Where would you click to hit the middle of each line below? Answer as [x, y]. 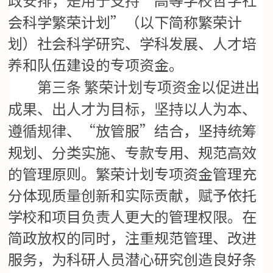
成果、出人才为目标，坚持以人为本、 [133, 110]
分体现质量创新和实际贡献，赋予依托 [133, 195]
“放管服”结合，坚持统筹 [169, 130]
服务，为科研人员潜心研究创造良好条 [133, 259]
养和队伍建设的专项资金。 [96, 65]
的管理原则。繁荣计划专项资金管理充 [133, 174]
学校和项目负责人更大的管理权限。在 [133, 216]
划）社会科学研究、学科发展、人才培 [133, 43]
